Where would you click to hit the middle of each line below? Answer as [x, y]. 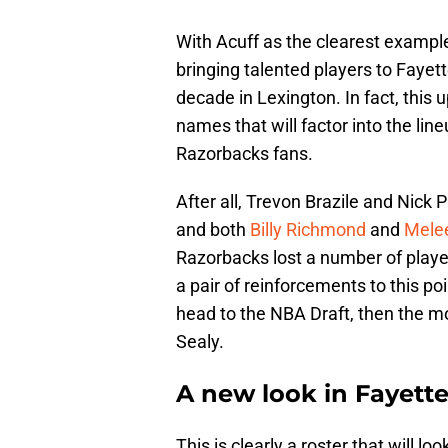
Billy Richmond [308, 230]
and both [213, 230]
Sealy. [200, 342]
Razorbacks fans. [244, 154]
